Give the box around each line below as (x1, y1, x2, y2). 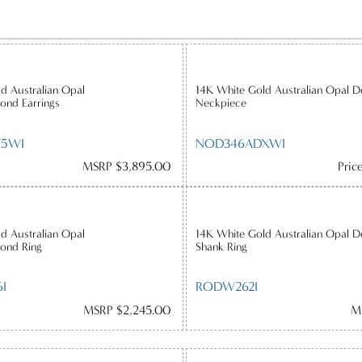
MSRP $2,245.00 (82, 302, 170, 318)
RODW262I (196, 279, 259, 295)
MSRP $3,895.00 (82, 159, 170, 175)
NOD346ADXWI (196, 135, 286, 151)
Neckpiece (196, 96, 247, 111)
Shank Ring (196, 239, 248, 254)
